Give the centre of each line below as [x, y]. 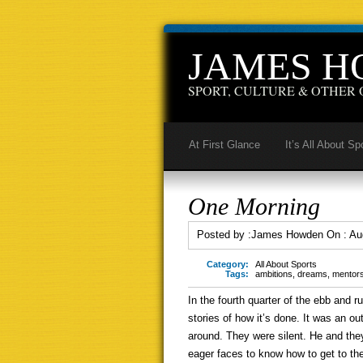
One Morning [254, 206]
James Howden [287, 235]
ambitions [274, 274]
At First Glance [224, 145]
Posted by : [224, 235]
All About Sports [286, 264]
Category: [228, 264]
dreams [312, 274]
